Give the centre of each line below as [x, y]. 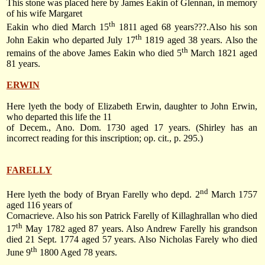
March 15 [90, 27]
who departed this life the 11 [59, 117]
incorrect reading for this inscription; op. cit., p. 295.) [105, 138]
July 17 [121, 40]
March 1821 [212, 53]
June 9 [19, 253]
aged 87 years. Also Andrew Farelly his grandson [161, 228]
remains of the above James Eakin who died [92, 53]
